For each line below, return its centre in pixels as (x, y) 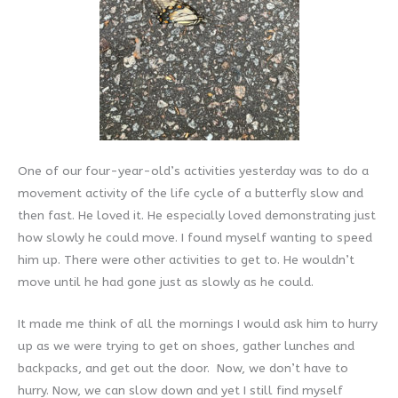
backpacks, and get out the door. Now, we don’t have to (183, 369)
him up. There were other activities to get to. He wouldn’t (186, 260)
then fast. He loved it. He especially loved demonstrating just (197, 216)
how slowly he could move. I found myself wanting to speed (195, 238)
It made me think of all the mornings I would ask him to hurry (198, 324)
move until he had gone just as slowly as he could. (166, 283)
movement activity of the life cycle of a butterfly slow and (191, 194)
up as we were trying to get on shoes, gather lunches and (186, 346)
